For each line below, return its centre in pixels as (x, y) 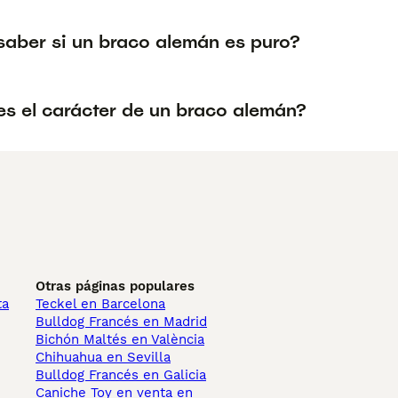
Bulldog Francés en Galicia (121, 375)
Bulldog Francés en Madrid (121, 322)
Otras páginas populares (115, 286)
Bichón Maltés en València (120, 339)
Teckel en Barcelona (100, 304)
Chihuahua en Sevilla (103, 357)
